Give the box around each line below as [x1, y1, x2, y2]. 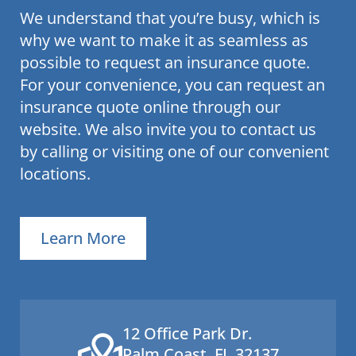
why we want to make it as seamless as [20, 29, 308, 51]
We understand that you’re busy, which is [20, 6, 320, 29]
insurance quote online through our [20, 95, 281, 118]
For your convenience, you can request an [20, 73, 325, 95]
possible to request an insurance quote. [20, 51, 310, 73]
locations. [20, 162, 91, 184]
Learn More [41, 226, 126, 249]
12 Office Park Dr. [122, 322, 252, 344]
